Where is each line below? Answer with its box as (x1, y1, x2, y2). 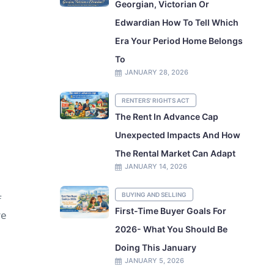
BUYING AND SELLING (122, 191, 187, 198)
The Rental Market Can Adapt (115, 148, 236, 158)
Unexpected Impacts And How (115, 130, 241, 140)
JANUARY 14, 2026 (125, 162, 188, 171)
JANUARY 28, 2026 (125, 68, 189, 76)
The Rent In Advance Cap (115, 111, 219, 122)
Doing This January (115, 242, 197, 253)
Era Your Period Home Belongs (115, 35, 243, 46)
